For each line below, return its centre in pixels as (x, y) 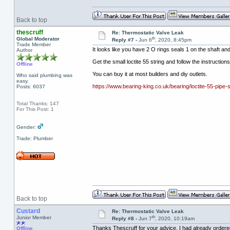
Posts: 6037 (31, 87)
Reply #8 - (125, 219)
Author (24, 50)
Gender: (27, 127)
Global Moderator (38, 39)
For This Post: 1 (35, 109)
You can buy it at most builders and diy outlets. (150, 74)
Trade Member (33, 44)
